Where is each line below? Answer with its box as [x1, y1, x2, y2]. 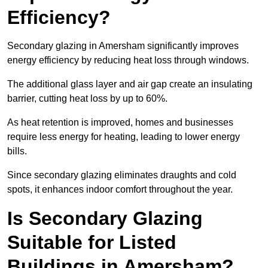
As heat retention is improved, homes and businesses [7, 117, 233, 128]
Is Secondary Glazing [7, 208, 203, 230]
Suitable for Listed [7, 232, 176, 254]
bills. [7, 146, 29, 157]
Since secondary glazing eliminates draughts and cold [7, 170, 236, 181]
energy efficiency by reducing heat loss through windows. [7, 55, 251, 66]
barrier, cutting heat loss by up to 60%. [7, 93, 170, 104]
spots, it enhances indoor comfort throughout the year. [7, 184, 233, 195]
